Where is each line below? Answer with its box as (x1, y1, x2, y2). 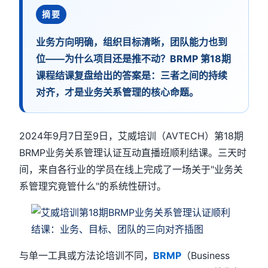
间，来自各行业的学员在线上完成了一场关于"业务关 (19, 163, 243, 175)
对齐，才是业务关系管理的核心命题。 (36, 86, 199, 98)
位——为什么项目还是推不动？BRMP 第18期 (36, 53, 232, 65)
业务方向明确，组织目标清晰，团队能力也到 (36, 36, 228, 48)
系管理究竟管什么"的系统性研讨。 (19, 180, 167, 192)
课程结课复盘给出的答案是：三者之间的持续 (36, 69, 228, 81)
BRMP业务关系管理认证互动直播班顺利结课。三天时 (19, 147, 247, 159)
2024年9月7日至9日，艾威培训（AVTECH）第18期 (19, 130, 244, 142)
